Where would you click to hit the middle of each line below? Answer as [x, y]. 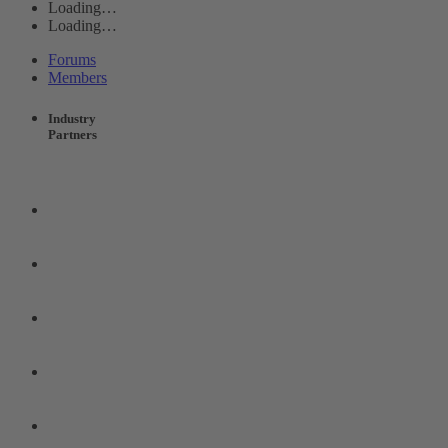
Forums [72, 59]
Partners [72, 134]
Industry [72, 118]
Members [77, 77]
